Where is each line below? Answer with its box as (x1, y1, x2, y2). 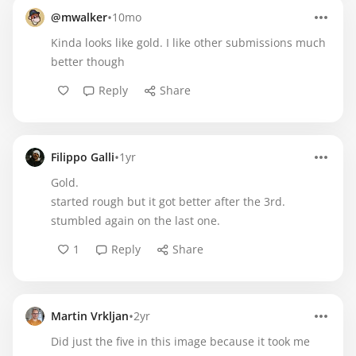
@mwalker (51, 10, 107, 25)
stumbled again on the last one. (51, 213, 220, 228)
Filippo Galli (51, 149, 114, 164)
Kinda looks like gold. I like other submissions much (51, 35, 326, 50)
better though (51, 54, 125, 69)
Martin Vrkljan (51, 308, 129, 323)
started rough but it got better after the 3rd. (51, 194, 285, 209)
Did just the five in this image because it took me (51, 334, 310, 349)
